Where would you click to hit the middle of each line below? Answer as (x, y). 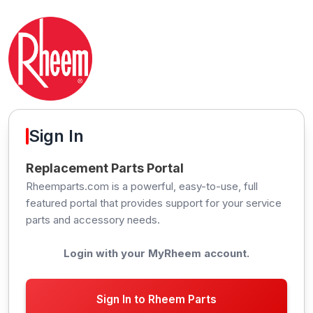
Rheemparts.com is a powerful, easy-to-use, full (142, 186)
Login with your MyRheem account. (156, 253)
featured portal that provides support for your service (154, 203)
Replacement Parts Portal (105, 168)
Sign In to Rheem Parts (156, 299)
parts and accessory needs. (93, 220)
